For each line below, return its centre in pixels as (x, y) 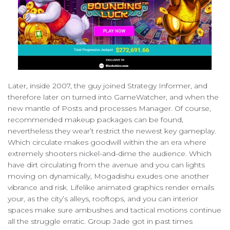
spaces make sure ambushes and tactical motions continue (114, 210)
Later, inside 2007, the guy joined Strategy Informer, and (108, 85)
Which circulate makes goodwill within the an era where (107, 142)
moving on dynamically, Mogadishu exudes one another (108, 176)
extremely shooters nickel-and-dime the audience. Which (110, 153)
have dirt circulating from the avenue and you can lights (106, 165)
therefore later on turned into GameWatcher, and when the (113, 97)
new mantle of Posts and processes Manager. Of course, (109, 108)
